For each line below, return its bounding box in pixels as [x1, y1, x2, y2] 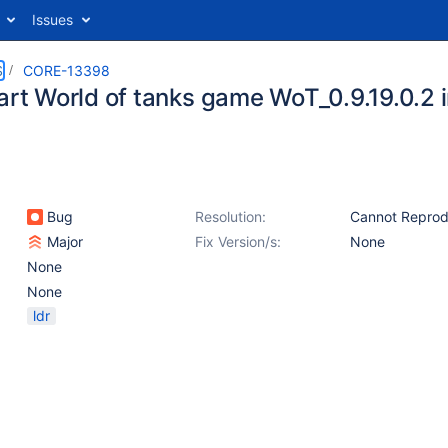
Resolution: [195, 208, 266, 225]
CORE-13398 [23, 62, 110, 79]
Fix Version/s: [195, 233, 281, 250]
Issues [32, 11, 73, 28]
